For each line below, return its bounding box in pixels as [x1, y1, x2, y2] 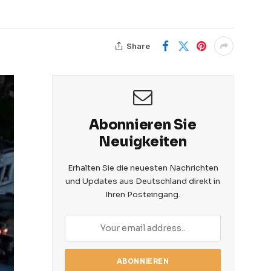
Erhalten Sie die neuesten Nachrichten [67, 163, 218, 173]
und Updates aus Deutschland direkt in [65, 176, 220, 186]
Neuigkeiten [99, 134, 187, 150]
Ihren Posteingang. [105, 189, 180, 200]
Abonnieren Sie [89, 117, 197, 133]
